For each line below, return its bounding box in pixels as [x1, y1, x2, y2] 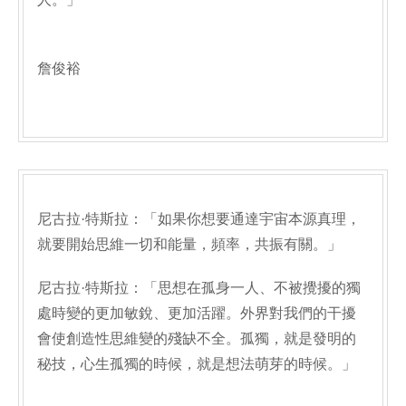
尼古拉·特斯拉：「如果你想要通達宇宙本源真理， [37, 211, 361, 227]
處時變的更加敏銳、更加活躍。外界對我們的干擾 [37, 305, 356, 321]
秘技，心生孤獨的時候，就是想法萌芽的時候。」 [37, 356, 356, 372]
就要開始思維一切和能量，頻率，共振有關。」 [37, 237, 342, 252]
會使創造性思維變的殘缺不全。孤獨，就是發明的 [37, 331, 356, 346]
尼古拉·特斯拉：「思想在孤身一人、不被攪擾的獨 [37, 280, 361, 295]
